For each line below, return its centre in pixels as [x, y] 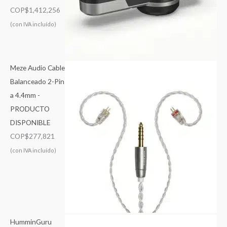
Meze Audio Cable [37, 68]
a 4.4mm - [25, 95]
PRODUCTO [30, 109]
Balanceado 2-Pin [37, 82]
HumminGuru [31, 221]
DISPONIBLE [30, 123]
